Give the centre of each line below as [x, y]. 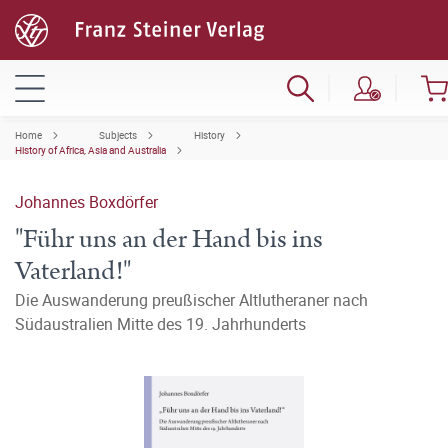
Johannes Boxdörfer [86, 202]
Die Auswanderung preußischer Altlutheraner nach [191, 300]
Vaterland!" [73, 271]
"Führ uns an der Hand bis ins [169, 239]
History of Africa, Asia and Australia [90, 150]
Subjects [118, 135]
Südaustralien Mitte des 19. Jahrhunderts [160, 324]
